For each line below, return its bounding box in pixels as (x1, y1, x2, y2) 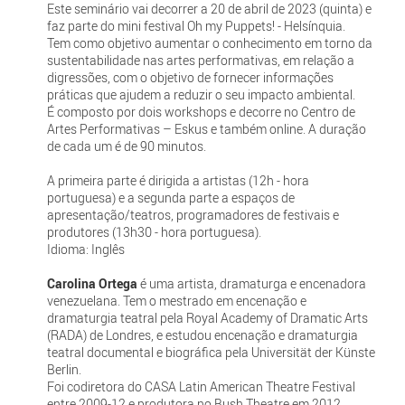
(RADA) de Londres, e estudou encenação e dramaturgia (46, 325, 358, 344)
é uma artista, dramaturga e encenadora (137, 274, 366, 292)
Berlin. (46, 360, 81, 378)
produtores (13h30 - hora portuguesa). (46, 222, 261, 240)
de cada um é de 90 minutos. (46, 137, 206, 155)
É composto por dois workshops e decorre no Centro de (46, 102, 355, 120)
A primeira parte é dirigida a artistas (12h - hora (46, 171, 309, 189)
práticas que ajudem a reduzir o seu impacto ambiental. (46, 85, 355, 103)
